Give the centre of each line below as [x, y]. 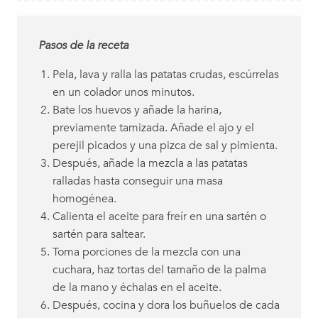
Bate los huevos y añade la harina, [137, 110]
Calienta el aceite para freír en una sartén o [159, 216]
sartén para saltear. [99, 234]
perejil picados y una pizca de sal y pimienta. [165, 146]
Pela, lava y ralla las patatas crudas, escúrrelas [166, 75]
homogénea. [84, 199]
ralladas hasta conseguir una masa [138, 181]
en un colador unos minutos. [124, 92]
